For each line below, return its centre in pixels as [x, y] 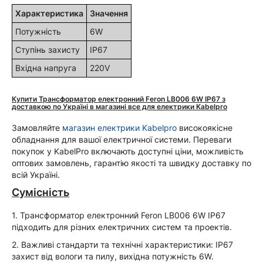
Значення [109, 13]
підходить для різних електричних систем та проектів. [122, 227]
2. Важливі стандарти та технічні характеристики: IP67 [122, 245]
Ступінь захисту [48, 50]
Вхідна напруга [46, 68]
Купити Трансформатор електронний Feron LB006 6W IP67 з [119, 99]
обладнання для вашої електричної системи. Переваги [122, 139]
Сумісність [41, 192]
